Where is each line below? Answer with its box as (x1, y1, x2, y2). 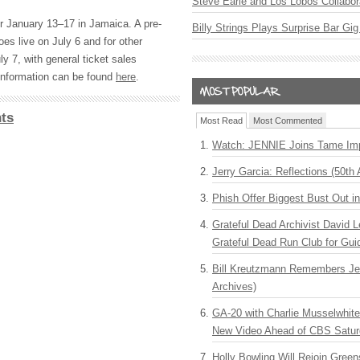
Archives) (212, 280, 256, 292)
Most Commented (253, 116, 322, 125)
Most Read (200, 116, 243, 125)
